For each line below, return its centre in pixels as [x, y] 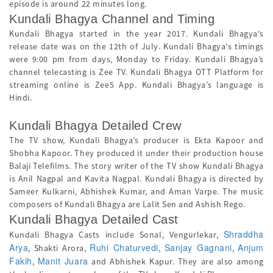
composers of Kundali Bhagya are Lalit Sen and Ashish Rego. [129, 204]
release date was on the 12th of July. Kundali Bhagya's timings [136, 46]
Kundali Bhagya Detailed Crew [95, 126]
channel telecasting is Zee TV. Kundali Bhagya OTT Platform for [136, 72]
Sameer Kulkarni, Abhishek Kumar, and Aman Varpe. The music [136, 191]
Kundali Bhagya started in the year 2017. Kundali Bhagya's [136, 34]
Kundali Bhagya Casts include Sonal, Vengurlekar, [116, 235]
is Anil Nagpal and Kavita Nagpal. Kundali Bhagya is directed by [136, 179]
